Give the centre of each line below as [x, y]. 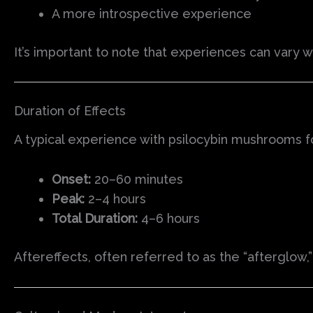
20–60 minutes [137, 179]
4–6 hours [169, 218]
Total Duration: [95, 218]
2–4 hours [115, 198]
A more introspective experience [152, 13]
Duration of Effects [70, 111]
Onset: [71, 179]
